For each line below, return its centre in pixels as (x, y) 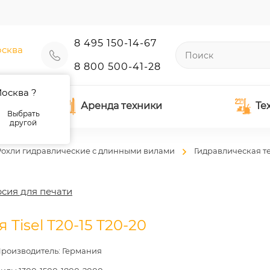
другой (24, 123)
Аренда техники (121, 106)
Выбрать (23, 114)
